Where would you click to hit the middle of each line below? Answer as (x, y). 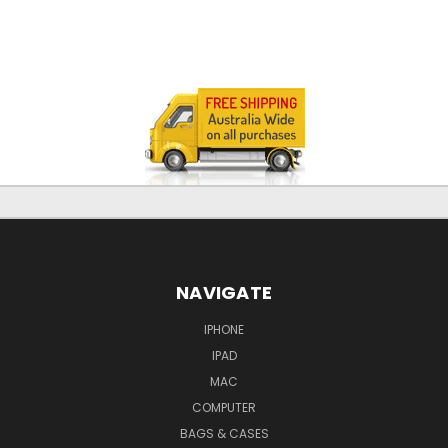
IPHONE (224, 329)
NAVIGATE (224, 292)
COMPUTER (224, 407)
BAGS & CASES (224, 433)
